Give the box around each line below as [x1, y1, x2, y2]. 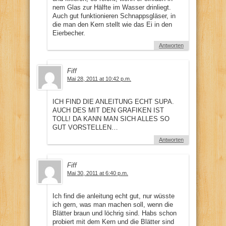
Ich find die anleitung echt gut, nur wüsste [52, 192, 175, 200]
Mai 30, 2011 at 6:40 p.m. [67, 169, 128, 176]
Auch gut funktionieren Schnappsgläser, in [52, 12, 176, 20]
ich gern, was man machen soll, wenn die [52, 200, 173, 208]
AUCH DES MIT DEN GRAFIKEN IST [52, 106, 164, 114]
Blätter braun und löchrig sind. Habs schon [52, 209, 177, 217]
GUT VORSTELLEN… [52, 123, 118, 131]
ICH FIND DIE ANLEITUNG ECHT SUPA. [52, 97, 174, 105]
